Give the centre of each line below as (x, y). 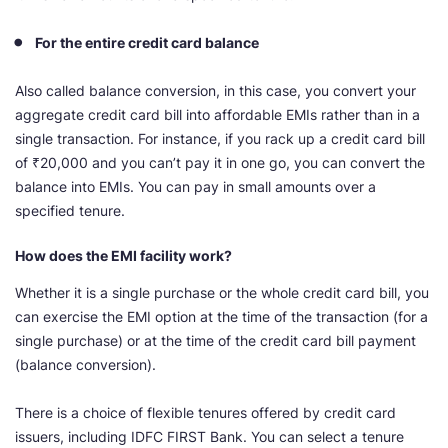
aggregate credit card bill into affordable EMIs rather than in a (217, 115)
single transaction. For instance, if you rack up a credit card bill (220, 139)
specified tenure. (70, 211)
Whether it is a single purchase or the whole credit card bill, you (222, 293)
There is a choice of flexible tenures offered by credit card (205, 413)
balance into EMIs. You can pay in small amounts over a (195, 187)
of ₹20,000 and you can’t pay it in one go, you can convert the (220, 163)
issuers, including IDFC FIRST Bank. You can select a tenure (209, 437)
